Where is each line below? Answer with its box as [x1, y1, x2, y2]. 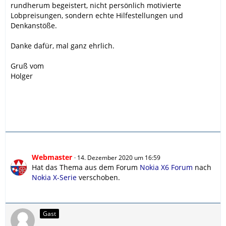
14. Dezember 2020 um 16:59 [77, 153, 160, 162]
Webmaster [32, 152, 72, 162]
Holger [11, 71, 33, 81]
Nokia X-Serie [32, 172, 77, 182]
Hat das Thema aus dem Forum [32, 162, 140, 172]
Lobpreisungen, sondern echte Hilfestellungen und [11, 10, 183, 20]
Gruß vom [11, 61, 44, 71]
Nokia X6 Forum [140, 162, 193, 172]
